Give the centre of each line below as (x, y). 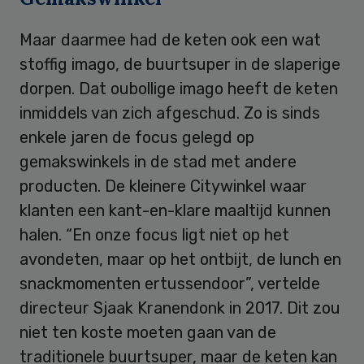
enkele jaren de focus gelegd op (137, 138)
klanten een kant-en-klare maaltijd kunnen (175, 211)
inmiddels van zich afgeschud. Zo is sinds (170, 113)
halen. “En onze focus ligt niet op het (154, 235)
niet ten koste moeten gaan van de (148, 333)
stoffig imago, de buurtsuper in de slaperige (180, 65)
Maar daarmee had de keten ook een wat (170, 40)
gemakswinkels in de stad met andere (158, 162)
